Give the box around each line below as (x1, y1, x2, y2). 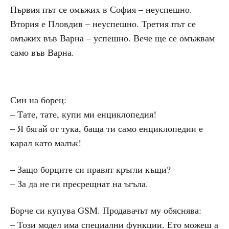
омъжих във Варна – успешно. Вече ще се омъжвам (10, 32, 215, 44)
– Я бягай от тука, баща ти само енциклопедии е (10, 122, 203, 134)
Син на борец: (10, 94, 66, 106)
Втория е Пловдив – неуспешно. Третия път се (10, 17, 196, 30)
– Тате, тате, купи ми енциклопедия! (10, 108, 156, 120)
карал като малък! (10, 136, 81, 149)
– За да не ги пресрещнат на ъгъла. (10, 177, 148, 190)
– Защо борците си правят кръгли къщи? (10, 163, 171, 175)
